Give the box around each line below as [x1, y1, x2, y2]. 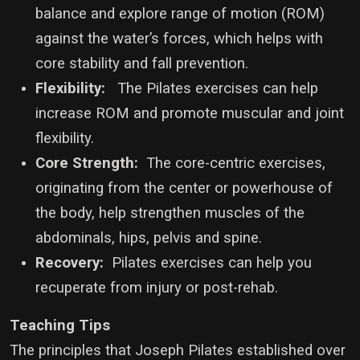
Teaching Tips [10, 316, 110, 334]
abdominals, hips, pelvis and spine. [35, 228, 262, 247]
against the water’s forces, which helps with [35, 29, 323, 47]
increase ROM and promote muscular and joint [35, 104, 344, 122]
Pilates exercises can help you [104, 253, 312, 272]
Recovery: [35, 253, 104, 272]
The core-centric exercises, [138, 153, 325, 172]
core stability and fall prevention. [35, 54, 248, 72]
